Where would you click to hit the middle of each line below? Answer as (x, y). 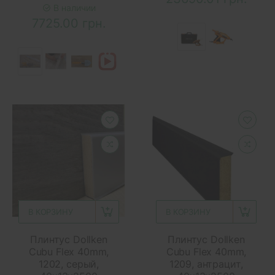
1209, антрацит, (206, 264)
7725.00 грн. (69, 23)
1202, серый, (69, 264)
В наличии (73, 7)
